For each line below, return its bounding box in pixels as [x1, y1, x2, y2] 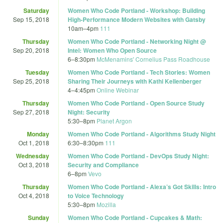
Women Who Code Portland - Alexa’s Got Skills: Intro [68, 182, 216, 191]
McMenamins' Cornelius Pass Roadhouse [97, 54, 210, 63]
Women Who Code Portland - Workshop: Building [68, 5, 205, 15]
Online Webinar [97, 85, 139, 94]
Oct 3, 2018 [18, 160, 49, 169]
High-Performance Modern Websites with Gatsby [68, 14, 206, 24]
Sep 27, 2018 [13, 107, 49, 116]
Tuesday [25, 67, 49, 77]
